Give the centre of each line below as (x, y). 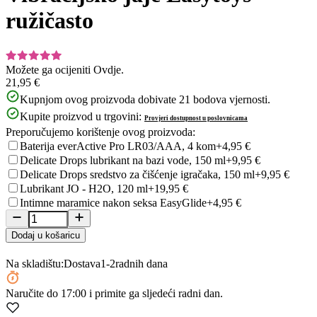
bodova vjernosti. (232, 99)
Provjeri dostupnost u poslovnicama (196, 118)
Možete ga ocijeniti (48, 69)
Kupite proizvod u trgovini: (81, 116)
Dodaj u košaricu (46, 235)
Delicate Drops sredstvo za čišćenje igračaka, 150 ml (137, 174)
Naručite (26, 293)
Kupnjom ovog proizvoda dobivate (98, 99)
